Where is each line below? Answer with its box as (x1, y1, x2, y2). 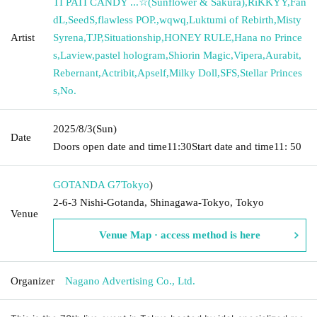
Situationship (104, 31, 161, 43)
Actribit (101, 67, 134, 79)
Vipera (234, 49, 263, 61)
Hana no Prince (234, 31, 302, 43)
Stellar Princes (240, 67, 302, 79)
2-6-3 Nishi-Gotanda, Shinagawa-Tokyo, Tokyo (53, 196, 264, 208)
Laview (60, 49, 92, 61)
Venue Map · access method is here (99, 229, 260, 241)
